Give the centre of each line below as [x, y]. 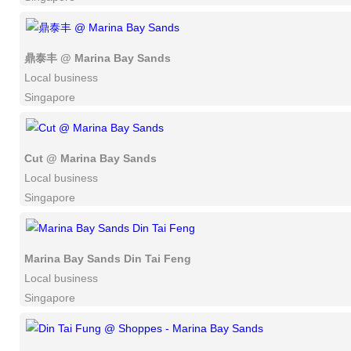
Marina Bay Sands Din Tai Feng [108, 259]
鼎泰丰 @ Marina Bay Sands [98, 58]
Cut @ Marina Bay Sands [90, 158]
